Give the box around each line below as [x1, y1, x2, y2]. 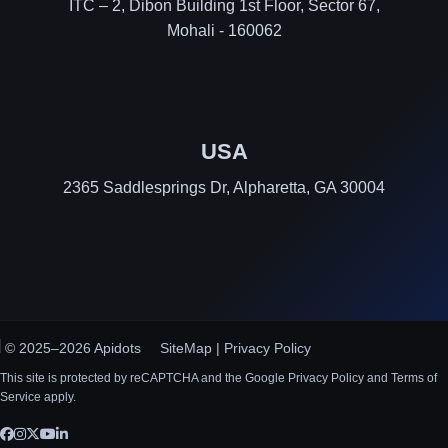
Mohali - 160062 [166, 21, 282, 39]
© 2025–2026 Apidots [5, 339, 141, 356]
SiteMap [160, 339, 212, 356]
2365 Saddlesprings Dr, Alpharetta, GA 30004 [63, 178, 385, 196]
